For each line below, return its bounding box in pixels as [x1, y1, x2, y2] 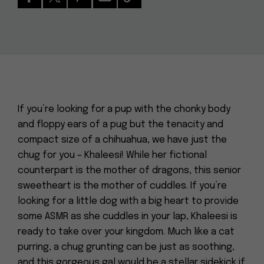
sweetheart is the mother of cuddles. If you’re [18, 181, 227, 191]
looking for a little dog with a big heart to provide [18, 196, 239, 206]
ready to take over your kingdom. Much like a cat [18, 227, 235, 237]
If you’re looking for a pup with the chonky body [18, 104, 230, 114]
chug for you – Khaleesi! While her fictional [18, 150, 207, 160]
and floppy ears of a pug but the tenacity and [18, 120, 223, 130]
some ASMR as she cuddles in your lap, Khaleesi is [18, 212, 237, 222]
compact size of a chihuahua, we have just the [18, 135, 227, 145]
